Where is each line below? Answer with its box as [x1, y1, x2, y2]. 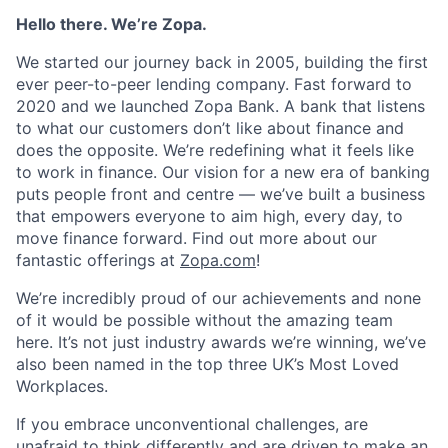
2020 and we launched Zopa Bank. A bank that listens [16, 95, 425, 116]
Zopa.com [180, 249, 256, 270]
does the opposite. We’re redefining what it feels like [16, 139, 414, 160]
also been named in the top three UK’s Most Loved [16, 353, 399, 374]
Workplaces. [16, 375, 108, 396]
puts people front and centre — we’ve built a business [16, 183, 425, 204]
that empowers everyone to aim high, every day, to [16, 205, 403, 226]
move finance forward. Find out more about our [16, 227, 377, 248]
